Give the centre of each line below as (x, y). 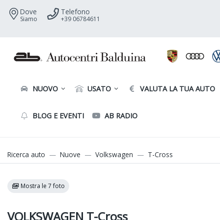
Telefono (75, 12)
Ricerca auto (26, 154)
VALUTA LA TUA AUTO (177, 89)
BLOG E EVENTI (57, 116)
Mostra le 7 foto (42, 186)
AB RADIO (120, 116)
